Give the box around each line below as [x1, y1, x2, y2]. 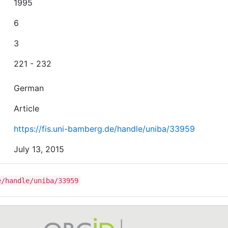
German [14, 83, 44, 93]
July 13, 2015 [14, 144, 65, 154]
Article [14, 103, 40, 113]
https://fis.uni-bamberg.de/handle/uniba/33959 [14, 124, 195, 134]
